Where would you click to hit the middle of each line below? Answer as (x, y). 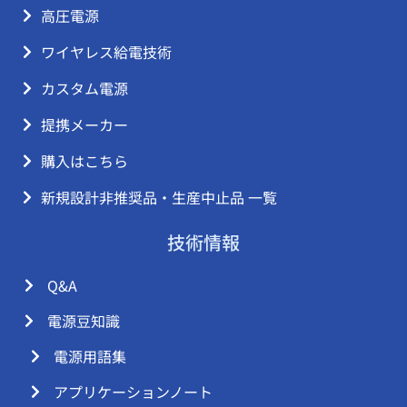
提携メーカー (84, 124)
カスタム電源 (84, 88)
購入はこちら (84, 160)
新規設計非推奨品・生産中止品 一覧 (159, 197)
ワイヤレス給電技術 (106, 51)
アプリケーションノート (133, 391)
